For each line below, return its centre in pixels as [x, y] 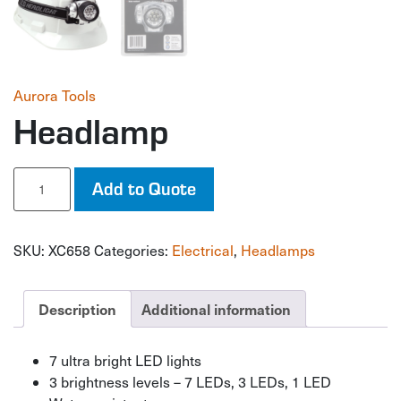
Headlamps [278, 250]
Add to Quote [144, 188]
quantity [34, 194]
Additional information [216, 308]
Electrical [203, 250]
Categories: [133, 250]
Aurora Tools [55, 95]
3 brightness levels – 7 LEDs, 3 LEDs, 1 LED [190, 382]
